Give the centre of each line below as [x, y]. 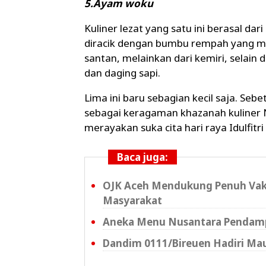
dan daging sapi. [122, 73]
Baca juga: [142, 157]
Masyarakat [132, 201]
